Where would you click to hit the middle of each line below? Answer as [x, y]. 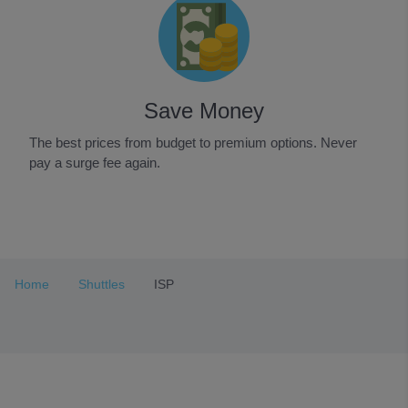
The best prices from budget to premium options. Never [193, 143]
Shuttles [102, 284]
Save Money [204, 111]
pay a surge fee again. [95, 163]
